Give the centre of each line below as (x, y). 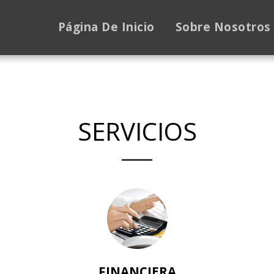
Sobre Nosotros (223, 27)
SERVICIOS (137, 131)
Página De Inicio (106, 27)
